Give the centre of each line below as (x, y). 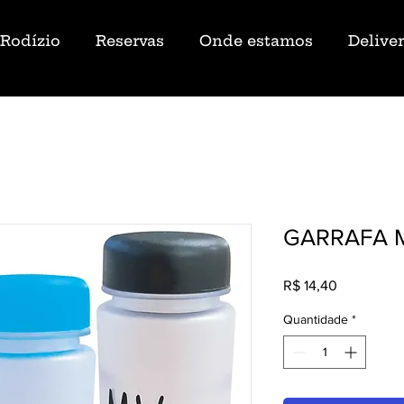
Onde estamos (256, 41)
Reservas (129, 41)
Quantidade (316, 319)
